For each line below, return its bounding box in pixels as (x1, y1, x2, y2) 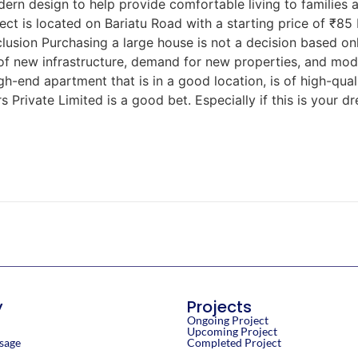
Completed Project (187, 335, 281, 349)
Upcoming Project (187, 324, 277, 338)
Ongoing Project (187, 312, 268, 327)
